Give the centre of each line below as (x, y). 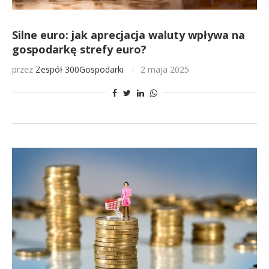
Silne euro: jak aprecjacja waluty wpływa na (128, 35)
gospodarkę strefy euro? (79, 49)
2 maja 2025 (165, 69)
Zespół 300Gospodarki (80, 69)
